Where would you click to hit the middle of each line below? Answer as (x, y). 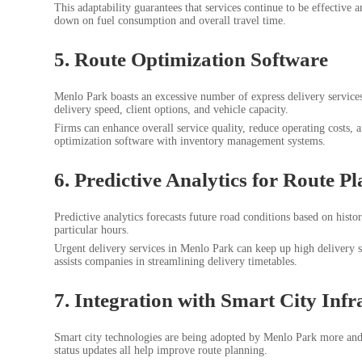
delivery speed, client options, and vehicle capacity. (171, 110)
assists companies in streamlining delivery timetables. (176, 262)
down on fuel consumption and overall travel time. (170, 21)
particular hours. (92, 230)
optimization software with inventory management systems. (190, 141)
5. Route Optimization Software (191, 59)
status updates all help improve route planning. (161, 351)
